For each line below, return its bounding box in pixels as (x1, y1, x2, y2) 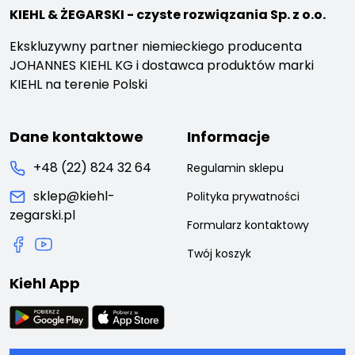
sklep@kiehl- (33, 187, 115, 206)
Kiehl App (10, 273, 80, 294)
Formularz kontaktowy (187, 217, 309, 234)
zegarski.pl (10, 206, 75, 225)
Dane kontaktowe (10, 127, 143, 147)
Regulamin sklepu (187, 160, 284, 177)
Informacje (187, 127, 270, 147)
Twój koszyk (187, 246, 251, 262)
